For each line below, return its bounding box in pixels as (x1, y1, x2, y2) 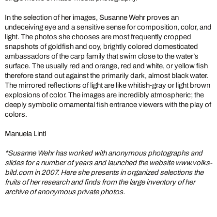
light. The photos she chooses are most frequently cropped (5, 33, 191, 41)
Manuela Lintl (5, 130, 46, 138)
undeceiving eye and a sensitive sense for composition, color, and (5, 23, 212, 31)
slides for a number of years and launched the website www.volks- (5, 159, 212, 167)
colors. (5, 110, 27, 118)
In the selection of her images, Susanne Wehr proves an (5, 14, 179, 21)
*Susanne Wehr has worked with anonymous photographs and (5, 149, 202, 157)
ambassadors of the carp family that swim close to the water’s (5, 52, 199, 60)
